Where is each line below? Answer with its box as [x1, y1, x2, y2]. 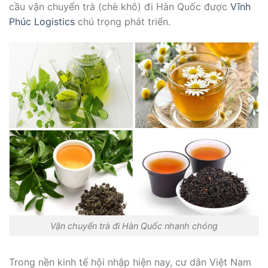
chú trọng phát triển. [75, 15, 170, 28]
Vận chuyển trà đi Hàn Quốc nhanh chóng [50, 220, 218, 231]
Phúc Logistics [9, 15, 75, 28]
